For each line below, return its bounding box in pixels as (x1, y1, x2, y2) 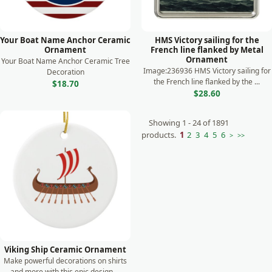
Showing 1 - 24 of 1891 (149, 117, 229, 128)
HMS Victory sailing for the (154, 35, 259, 46)
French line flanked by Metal (150, 44, 263, 55)
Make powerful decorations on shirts (4, 256, 127, 266)
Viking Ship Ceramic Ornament (4, 244, 126, 255)
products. (141, 129, 176, 140)
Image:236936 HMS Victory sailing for (143, 66, 271, 76)
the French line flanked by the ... (154, 76, 260, 87)
